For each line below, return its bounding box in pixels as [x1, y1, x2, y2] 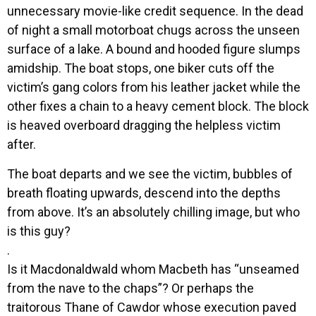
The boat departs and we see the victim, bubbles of [7, 166, 293, 181]
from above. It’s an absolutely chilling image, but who [7, 204, 300, 219]
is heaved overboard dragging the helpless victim [7, 118, 281, 133]
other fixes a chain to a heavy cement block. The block [7, 99, 309, 114]
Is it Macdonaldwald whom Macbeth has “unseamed [7, 261, 299, 276]
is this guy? [7, 223, 71, 238]
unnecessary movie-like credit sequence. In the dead [7, 4, 303, 19]
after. [7, 137, 36, 152]
